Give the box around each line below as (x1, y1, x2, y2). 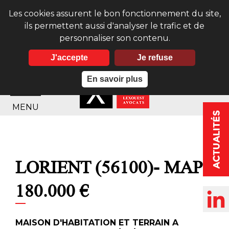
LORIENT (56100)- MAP (15, 155, 202, 179)
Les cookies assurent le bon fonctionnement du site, (8, 9, 221, 18)
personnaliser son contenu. (59, 33, 170, 43)
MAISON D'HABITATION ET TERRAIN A (15, 218, 178, 227)
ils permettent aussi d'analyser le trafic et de (25, 21, 204, 31)
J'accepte (50, 53, 88, 62)
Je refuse (136, 53, 173, 62)
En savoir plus (86, 75, 143, 83)
